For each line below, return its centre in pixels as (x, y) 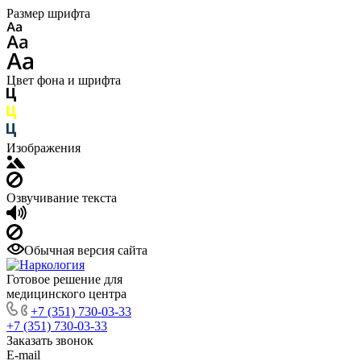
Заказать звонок (50, 340)
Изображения (44, 148)
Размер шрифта (48, 13)
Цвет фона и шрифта (64, 80)
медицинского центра (66, 294)
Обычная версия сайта (86, 250)
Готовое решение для (64, 279)
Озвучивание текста (62, 198)
